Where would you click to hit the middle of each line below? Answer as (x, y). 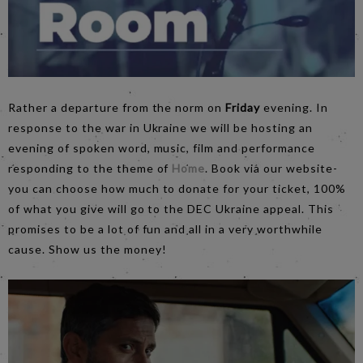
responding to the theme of (90, 168)
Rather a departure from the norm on (117, 107)
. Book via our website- (271, 168)
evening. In (294, 107)
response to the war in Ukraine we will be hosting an (160, 128)
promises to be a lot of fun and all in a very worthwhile (165, 229)
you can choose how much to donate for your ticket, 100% (177, 188)
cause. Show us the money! (88, 249)
